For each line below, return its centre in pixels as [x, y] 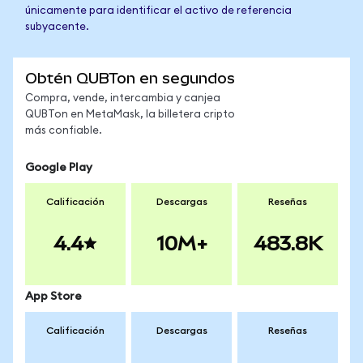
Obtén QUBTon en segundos [130, 78]
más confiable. [64, 131]
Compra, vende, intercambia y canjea [123, 98]
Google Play [59, 168]
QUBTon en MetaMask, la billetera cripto [130, 115]
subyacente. [57, 27]
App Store [53, 297]
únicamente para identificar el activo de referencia [158, 11]
